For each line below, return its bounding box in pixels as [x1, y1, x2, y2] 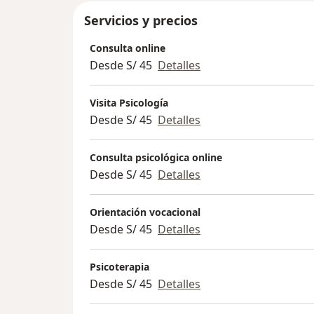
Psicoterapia [90, 260, 149, 274]
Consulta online [90, 41, 165, 55]
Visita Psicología [90, 96, 168, 110]
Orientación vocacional [90, 205, 200, 219]
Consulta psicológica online [90, 151, 222, 165]
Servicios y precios [84, 12, 198, 29]
